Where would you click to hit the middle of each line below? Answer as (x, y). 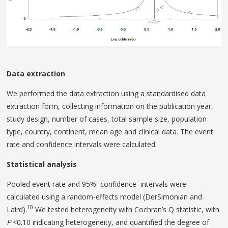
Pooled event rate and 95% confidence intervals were (97, 184)
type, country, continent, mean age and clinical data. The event (110, 131)
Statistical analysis (42, 164)
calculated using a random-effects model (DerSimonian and (105, 196)
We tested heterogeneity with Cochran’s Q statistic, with (126, 209)
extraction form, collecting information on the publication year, (110, 106)
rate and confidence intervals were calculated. (82, 144)
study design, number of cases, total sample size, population (107, 119)
